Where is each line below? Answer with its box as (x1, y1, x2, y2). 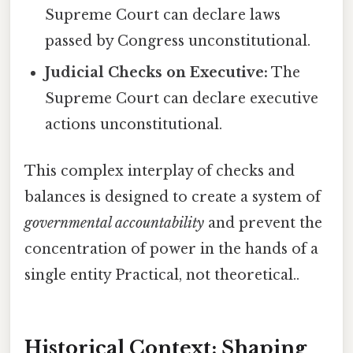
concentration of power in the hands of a (24, 240, 318, 258)
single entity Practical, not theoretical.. (24, 266, 299, 284)
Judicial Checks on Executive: (45, 63, 269, 81)
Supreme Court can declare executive (45, 89, 319, 107)
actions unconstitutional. (45, 115, 223, 133)
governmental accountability (24, 214, 204, 232)
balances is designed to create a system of (24, 188, 321, 206)
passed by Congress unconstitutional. (45, 32, 311, 50)
